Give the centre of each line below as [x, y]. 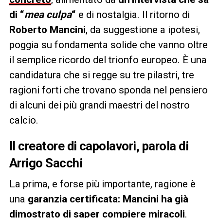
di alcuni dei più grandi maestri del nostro [99, 105]
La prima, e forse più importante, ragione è [102, 184]
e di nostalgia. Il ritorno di [133, 14]
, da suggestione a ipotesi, [143, 29]
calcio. [24, 120]
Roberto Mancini [47, 29]
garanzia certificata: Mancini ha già [108, 199]
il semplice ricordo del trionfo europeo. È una [108, 60]
